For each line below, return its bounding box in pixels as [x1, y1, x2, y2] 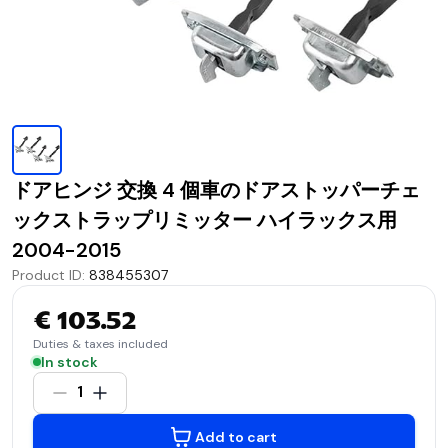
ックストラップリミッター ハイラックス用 [12, 206, 397, 233]
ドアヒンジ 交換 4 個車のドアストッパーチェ [12, 176, 420, 203]
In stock [41, 352, 98, 371]
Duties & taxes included [33, 335, 168, 352]
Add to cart [195, 427, 277, 446]
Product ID [12, 265, 82, 284]
